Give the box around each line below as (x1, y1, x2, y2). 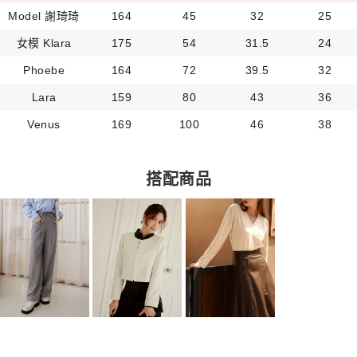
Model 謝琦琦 (8, 9, 80, 22)
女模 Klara (16, 36, 72, 49)
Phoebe (23, 63, 65, 76)
